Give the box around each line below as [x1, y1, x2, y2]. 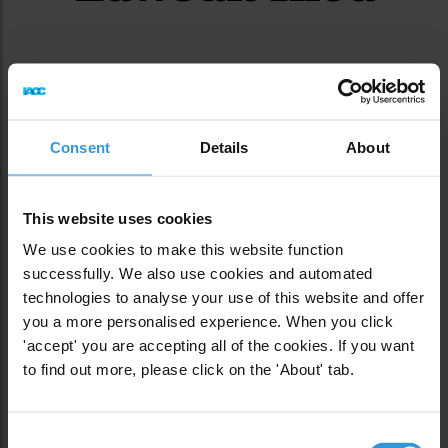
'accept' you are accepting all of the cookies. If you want [23, 336, 414, 354]
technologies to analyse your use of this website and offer [23, 288, 424, 306]
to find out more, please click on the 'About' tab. [23, 360, 354, 378]
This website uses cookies [23, 209, 213, 226]
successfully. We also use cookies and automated [23, 264, 373, 282]
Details [199, 138, 249, 155]
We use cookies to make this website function [23, 240, 343, 258]
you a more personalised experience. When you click [23, 312, 393, 330]
